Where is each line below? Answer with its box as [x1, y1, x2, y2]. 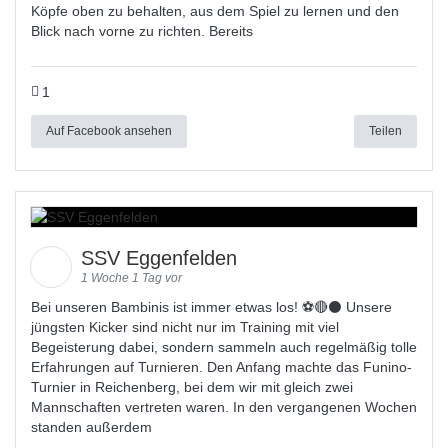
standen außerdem [31, 419, 152, 435]
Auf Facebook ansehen [46, 123, 172, 138]
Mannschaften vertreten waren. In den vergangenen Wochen [31, 399, 417, 415]
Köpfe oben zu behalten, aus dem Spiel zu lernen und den [31, 3, 399, 19]
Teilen [369, 123, 402, 138]
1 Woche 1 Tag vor [81, 271, 182, 285]
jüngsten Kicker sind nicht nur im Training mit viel [31, 319, 339, 335]
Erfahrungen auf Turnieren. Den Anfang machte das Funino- [31, 359, 412, 375]
